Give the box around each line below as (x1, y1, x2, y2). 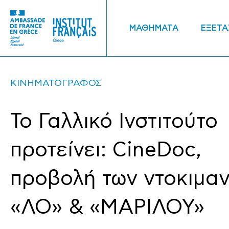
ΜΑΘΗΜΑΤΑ (129, 23, 178, 33)
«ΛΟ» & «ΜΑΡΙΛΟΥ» (10, 195, 204, 219)
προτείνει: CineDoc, (10, 138, 201, 162)
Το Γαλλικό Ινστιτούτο (10, 109, 218, 133)
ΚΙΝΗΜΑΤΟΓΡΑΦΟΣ (10, 78, 101, 88)
